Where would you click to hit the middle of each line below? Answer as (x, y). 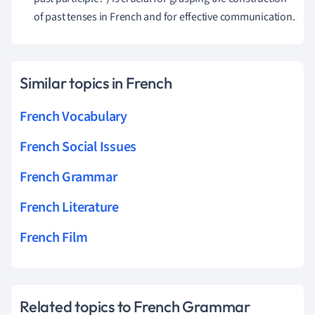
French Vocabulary (73, 116)
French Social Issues (78, 147)
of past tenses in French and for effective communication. (165, 17)
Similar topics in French (96, 83)
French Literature (69, 207)
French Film (54, 237)
